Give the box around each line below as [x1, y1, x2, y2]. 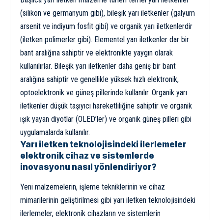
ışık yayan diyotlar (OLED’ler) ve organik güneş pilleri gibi [20, 114, 192, 124]
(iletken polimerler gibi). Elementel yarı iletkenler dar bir [20, 35, 189, 45]
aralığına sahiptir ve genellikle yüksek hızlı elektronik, [20, 75, 179, 84]
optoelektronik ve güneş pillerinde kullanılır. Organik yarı [20, 88, 187, 98]
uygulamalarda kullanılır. [20, 128, 90, 137]
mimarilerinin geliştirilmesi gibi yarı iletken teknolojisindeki [20, 195, 195, 205]
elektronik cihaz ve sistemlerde [20, 151, 154, 161]
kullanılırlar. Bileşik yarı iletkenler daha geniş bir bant [20, 61, 176, 71]
